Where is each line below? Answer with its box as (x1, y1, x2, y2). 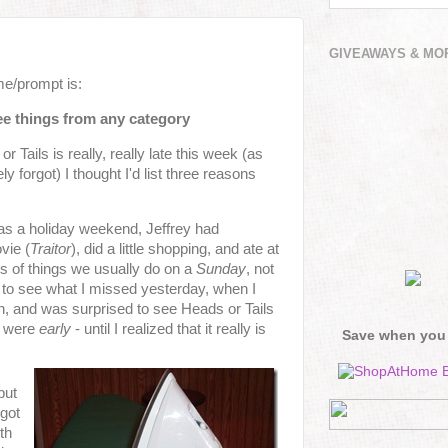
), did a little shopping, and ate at (71, 240, 279, 257)
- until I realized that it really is (71, 320, 266, 337)
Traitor (30, 240, 71, 257)
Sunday (196, 260, 246, 277)
